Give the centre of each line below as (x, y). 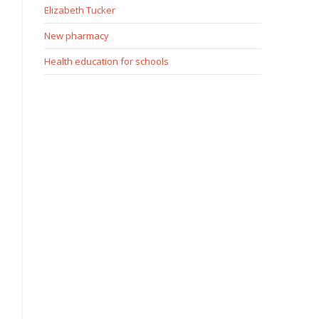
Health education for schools (106, 61)
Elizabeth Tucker (79, 10)
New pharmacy (76, 36)
